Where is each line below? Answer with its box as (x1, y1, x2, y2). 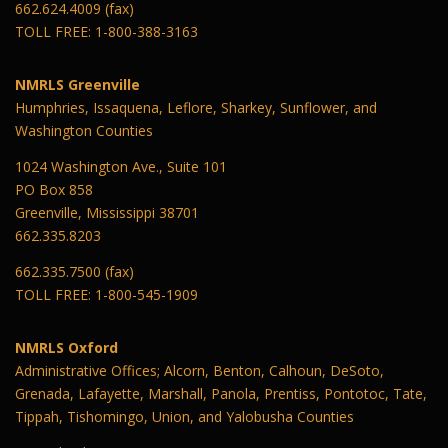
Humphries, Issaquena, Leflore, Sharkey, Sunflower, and (15, 97, 377, 117)
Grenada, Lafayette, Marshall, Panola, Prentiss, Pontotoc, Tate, (15, 383, 427, 403)
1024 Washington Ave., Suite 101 (15, 156, 227, 176)
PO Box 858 (15, 179, 93, 199)
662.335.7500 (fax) (15, 261, 134, 281)
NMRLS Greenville (15, 74, 140, 94)
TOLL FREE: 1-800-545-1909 (15, 284, 198, 304)
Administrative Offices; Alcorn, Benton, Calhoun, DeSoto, (15, 360, 384, 380)
